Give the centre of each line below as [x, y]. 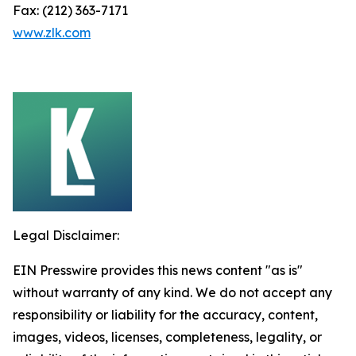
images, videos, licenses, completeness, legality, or [167, 337]
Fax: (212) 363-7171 [70, 10]
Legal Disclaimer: [66, 235]
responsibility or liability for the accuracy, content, [165, 315]
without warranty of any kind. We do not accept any [172, 292]
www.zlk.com [52, 33]
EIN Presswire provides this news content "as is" [158, 270]
